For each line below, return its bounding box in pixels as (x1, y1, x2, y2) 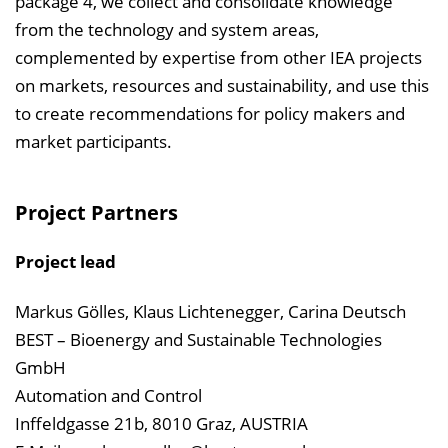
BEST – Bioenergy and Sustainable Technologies (15, 328, 382, 352)
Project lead (15, 249, 116, 273)
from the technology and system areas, (15, 18, 319, 41)
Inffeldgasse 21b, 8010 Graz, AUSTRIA (15, 412, 308, 436)
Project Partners (15, 199, 178, 226)
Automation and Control (15, 384, 202, 408)
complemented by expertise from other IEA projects (15, 46, 422, 69)
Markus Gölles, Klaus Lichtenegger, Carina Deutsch (15, 300, 406, 324)
